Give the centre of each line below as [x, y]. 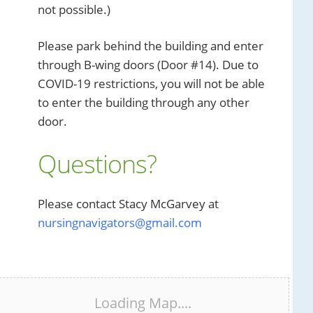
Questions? [97, 164]
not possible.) [74, 9]
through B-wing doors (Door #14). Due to [148, 65]
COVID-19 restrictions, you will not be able [151, 83]
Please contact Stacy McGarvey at [128, 204]
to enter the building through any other [144, 102]
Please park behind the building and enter [151, 46]
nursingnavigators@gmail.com [120, 223]
